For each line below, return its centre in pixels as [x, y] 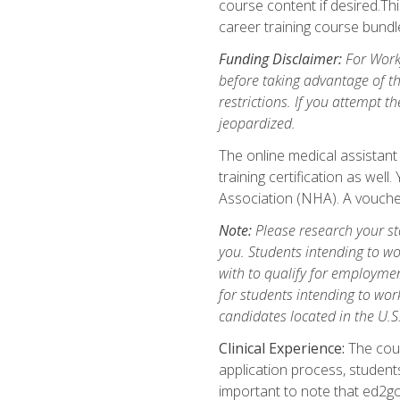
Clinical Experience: [281, 348]
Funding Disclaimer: [280, 58]
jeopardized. [257, 123]
